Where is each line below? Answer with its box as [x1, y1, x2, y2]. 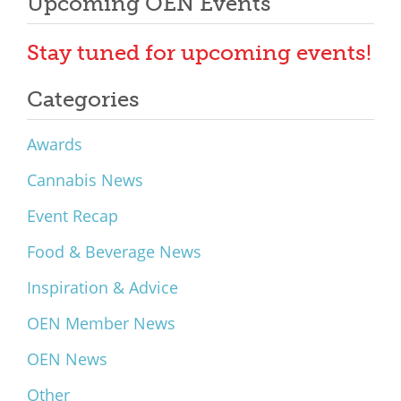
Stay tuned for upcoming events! [27, 39, 371, 65]
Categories [27, 86, 140, 112]
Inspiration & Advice [27, 277, 178, 298]
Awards [27, 133, 82, 155]
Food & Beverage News [27, 241, 201, 262]
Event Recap [27, 205, 118, 226]
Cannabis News [27, 169, 143, 191]
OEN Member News [27, 312, 175, 334]
